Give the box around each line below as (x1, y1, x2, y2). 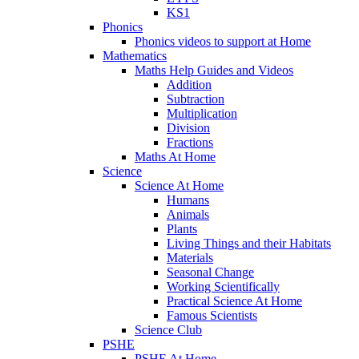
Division (167, 120, 210, 135)
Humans (167, 192, 209, 207)
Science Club (135, 322, 202, 337)
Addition (167, 77, 212, 91)
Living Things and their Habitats (167, 236, 331, 250)
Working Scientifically (167, 279, 280, 293)
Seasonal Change (167, 264, 254, 279)
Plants (167, 221, 197, 236)
